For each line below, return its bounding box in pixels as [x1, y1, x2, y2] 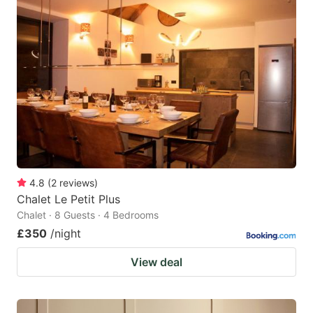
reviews [59, 177, 94, 189]
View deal [131, 255, 182, 270]
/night [50, 226, 81, 241]
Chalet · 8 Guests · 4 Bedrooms [17, 209, 159, 221]
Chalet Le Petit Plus [17, 192, 120, 207]
